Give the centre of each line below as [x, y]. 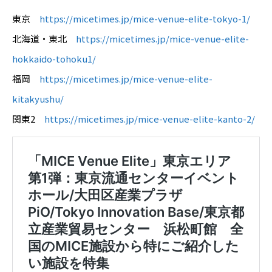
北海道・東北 [44, 39]
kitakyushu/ [38, 99]
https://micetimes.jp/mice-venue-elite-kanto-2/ [150, 119]
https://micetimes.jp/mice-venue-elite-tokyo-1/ [145, 19]
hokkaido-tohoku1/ [54, 59]
